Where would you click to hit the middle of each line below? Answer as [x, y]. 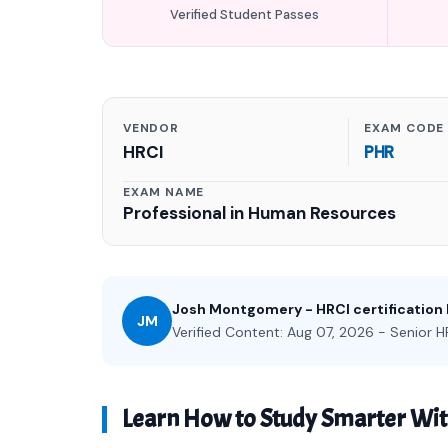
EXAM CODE [404, 128]
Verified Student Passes [245, 14]
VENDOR [151, 128]
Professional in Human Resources [259, 213]
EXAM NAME [164, 192]
